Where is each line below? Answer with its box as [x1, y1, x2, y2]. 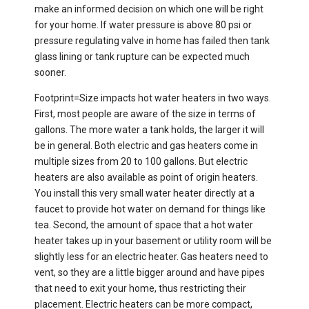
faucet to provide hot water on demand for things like [34, 203, 266, 215]
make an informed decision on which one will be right [34, 3, 263, 15]
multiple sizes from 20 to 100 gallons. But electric [34, 156, 248, 168]
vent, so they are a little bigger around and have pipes [34, 267, 265, 279]
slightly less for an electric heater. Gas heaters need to [34, 251, 268, 263]
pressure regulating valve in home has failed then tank [34, 35, 270, 47]
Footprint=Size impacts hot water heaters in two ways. [34, 92, 271, 104]
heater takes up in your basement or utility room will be [34, 235, 272, 247]
